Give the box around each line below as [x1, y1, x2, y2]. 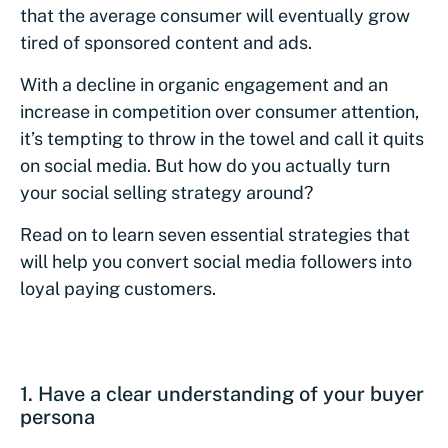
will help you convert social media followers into [20, 251, 412, 273]
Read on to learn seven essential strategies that [20, 224, 410, 246]
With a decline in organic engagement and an [20, 74, 388, 96]
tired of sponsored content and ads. [20, 32, 312, 54]
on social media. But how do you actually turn [20, 155, 390, 177]
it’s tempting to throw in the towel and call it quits [20, 128, 424, 150]
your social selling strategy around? [20, 182, 313, 204]
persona [20, 405, 95, 430]
